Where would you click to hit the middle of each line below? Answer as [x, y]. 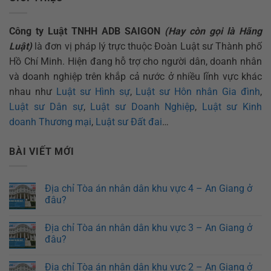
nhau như [33, 91]
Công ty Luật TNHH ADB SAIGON [85, 31]
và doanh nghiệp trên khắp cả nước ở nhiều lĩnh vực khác [135, 76]
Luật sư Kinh [232, 106]
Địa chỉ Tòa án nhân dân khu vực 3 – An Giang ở [149, 228]
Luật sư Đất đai [129, 122]
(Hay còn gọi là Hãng [213, 31]
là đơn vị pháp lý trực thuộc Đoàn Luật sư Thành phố [147, 46]
